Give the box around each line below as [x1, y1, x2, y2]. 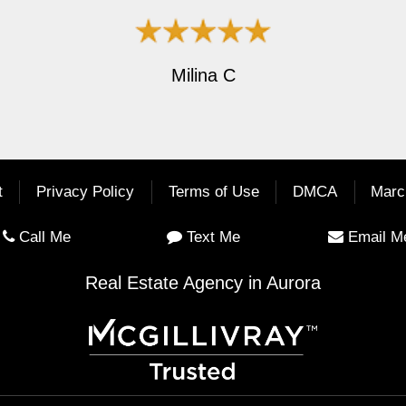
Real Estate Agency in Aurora [85, 272, 321, 293]
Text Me [186, 227, 240, 246]
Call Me [18, 227, 71, 246]
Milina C [170, 64, 236, 85]
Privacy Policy [36, 183, 135, 201]
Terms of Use [168, 183, 259, 201]
